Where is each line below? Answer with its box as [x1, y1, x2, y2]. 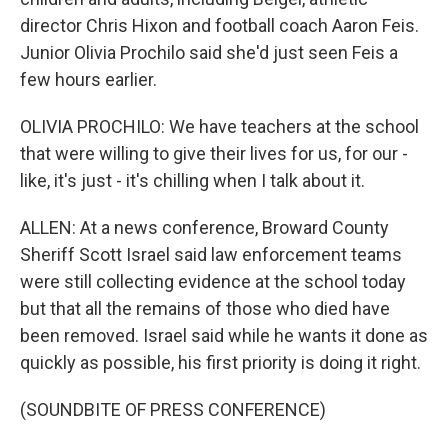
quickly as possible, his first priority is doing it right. [20, 352, 421, 373]
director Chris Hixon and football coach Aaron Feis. [20, 15, 419, 36]
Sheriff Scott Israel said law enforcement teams [20, 244, 402, 265]
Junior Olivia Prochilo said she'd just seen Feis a [20, 42, 398, 63]
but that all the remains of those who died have [20, 298, 390, 319]
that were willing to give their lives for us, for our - [20, 143, 408, 164]
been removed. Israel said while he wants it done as [20, 325, 428, 346]
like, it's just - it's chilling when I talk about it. [20, 170, 365, 191]
